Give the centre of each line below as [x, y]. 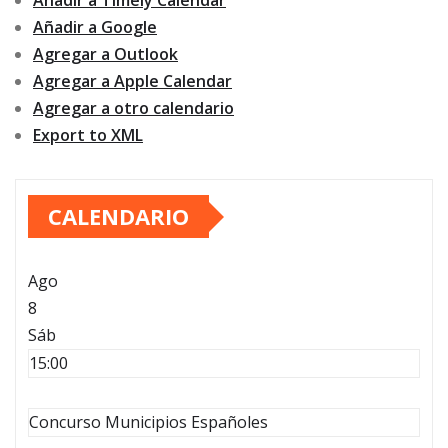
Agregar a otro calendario [133, 108]
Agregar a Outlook [105, 54]
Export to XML [88, 135]
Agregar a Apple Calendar [132, 81]
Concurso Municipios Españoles [148, 422]
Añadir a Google [95, 27]
